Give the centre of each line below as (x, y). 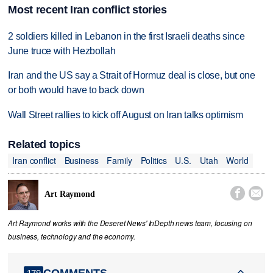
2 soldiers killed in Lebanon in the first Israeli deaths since (126, 36)
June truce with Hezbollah (62, 51)
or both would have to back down (76, 90)
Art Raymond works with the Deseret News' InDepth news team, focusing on (130, 223)
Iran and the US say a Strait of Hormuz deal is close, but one (132, 76)
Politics (154, 161)
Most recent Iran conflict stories (87, 9)
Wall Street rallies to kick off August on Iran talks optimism (126, 115)
